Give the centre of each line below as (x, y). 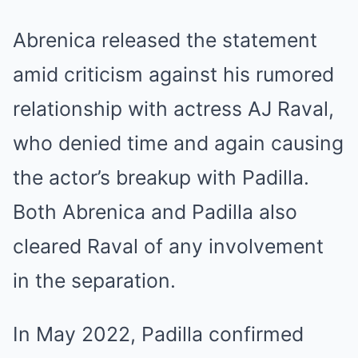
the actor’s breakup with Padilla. (161, 177)
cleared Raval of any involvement (168, 246)
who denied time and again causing (178, 143)
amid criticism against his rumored (173, 74)
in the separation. (94, 280)
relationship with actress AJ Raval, (173, 108)
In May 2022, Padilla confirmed (158, 334)
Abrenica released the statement (165, 40)
